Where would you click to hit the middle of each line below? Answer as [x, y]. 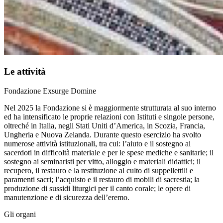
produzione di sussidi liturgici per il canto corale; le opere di [97, 188]
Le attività [25, 72]
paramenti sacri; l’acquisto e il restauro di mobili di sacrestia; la [102, 179]
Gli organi [20, 214]
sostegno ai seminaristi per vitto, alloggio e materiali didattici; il [102, 161]
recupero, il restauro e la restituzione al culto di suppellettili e [99, 170]
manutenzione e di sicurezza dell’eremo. [67, 197]
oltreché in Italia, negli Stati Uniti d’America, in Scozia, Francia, [105, 125]
